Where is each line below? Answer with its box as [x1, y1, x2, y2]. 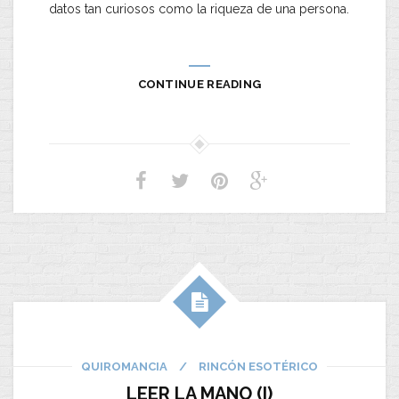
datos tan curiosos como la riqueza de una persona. [49, 2, 349, 17]
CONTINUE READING [137, 77, 262, 92]
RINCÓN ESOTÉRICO [199, 360, 318, 374]
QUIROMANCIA [81, 360, 167, 374]
